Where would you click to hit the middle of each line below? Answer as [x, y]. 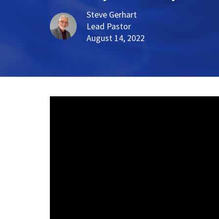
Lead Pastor [109, 26]
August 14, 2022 [116, 38]
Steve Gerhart [112, 15]
